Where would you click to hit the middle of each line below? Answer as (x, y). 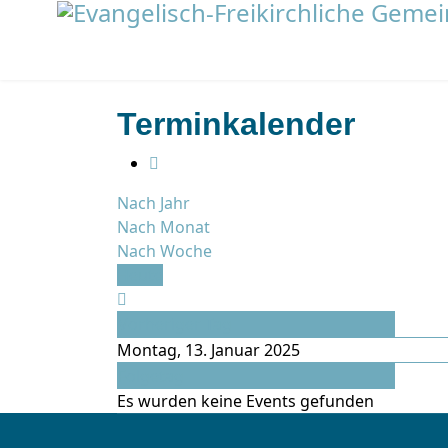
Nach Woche (164, 251)
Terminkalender (236, 124)
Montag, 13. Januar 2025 (208, 350)
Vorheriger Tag (175, 324)
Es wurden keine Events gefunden (245, 401)
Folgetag (151, 376)
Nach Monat (163, 227)
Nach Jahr (153, 203)
